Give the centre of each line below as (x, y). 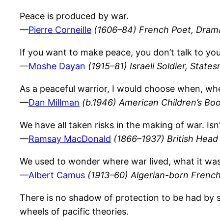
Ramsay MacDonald (70, 139)
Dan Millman (54, 103)
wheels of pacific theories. (74, 212)
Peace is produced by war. (74, 16)
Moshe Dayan (57, 66)
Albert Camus (57, 175)
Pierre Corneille (60, 30)
